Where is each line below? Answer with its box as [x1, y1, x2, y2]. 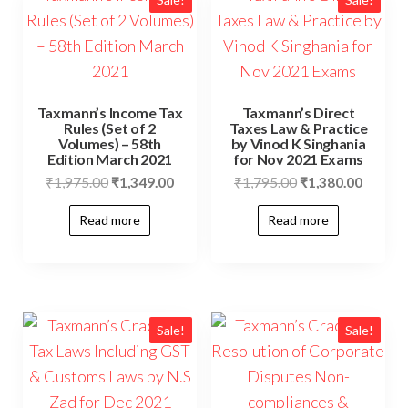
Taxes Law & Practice [229, 119, 368, 138]
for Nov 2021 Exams [232, 150, 364, 168]
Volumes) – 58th [57, 135, 162, 153]
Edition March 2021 [46, 150, 173, 168]
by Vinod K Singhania [230, 135, 366, 153]
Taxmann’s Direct [241, 104, 355, 122]
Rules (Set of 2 [64, 119, 156, 138]
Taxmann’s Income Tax [36, 104, 183, 122]
